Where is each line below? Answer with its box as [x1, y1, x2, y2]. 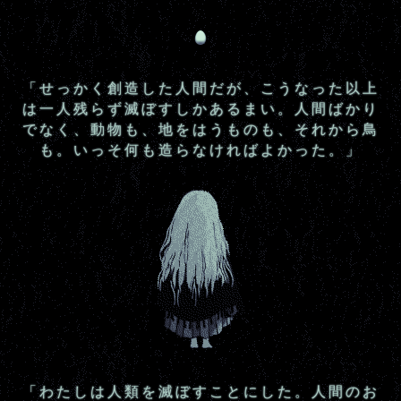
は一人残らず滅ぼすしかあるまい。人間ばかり [21, 98, 380, 117]
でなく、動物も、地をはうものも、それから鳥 [21, 119, 380, 138]
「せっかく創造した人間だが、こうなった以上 [21, 78, 380, 97]
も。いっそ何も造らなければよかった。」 [38, 140, 363, 158]
